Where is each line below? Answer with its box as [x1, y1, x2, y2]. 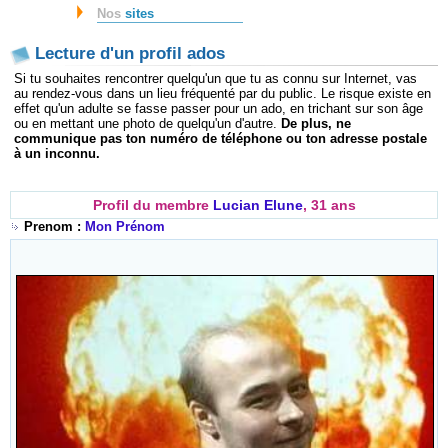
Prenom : [20, 219, 85, 235]
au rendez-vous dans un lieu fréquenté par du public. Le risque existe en [14, 86, 431, 102]
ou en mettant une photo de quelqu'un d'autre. [14, 116, 281, 132]
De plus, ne [281, 116, 351, 132]
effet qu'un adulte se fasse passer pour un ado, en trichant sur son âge [14, 101, 423, 117]
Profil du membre [92, 197, 213, 214]
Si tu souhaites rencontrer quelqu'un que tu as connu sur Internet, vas [14, 71, 417, 87]
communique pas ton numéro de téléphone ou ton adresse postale [14, 131, 427, 147]
